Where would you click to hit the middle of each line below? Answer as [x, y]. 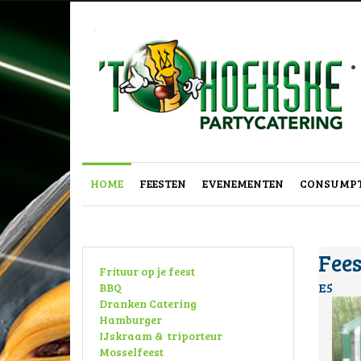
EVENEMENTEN [243, 183]
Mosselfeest [131, 352]
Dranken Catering [148, 303]
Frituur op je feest [147, 271]
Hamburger [131, 320]
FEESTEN [163, 183]
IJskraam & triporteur [161, 336]
